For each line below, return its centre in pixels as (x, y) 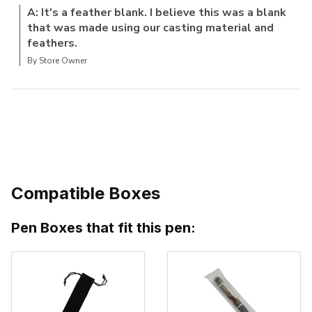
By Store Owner (57, 61)
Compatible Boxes (86, 194)
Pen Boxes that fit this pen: (103, 228)
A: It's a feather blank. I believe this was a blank (157, 13)
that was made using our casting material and (150, 28)
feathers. (52, 44)
